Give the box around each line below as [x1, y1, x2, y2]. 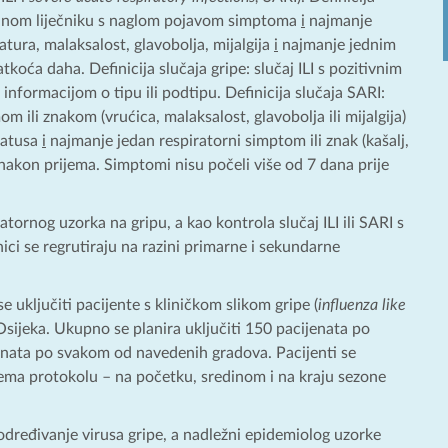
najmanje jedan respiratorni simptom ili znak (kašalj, [46, 132, 409, 149]
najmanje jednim [278, 36, 396, 53]
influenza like [318, 296, 406, 313]
